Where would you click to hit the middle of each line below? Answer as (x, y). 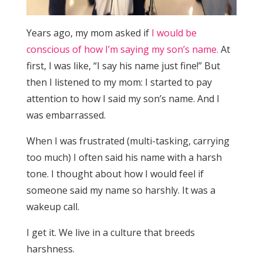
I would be (174, 33)
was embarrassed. (66, 115)
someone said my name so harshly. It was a (121, 190)
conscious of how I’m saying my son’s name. (122, 49)
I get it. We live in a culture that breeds (110, 232)
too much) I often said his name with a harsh (124, 157)
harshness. (50, 249)
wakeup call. (53, 206)
